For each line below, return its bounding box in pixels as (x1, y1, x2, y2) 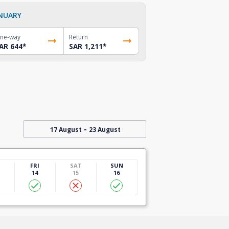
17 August (50, 125, 82, 134)
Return (69, 32, 88, 41)
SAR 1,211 (69, 41, 103, 51)
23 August (88, 125, 121, 134)
